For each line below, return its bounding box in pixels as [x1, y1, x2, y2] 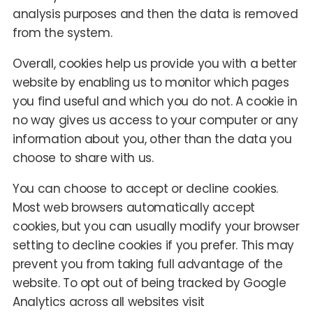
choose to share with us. [12, 149, 154, 166]
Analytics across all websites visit [12, 293, 205, 310]
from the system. [12, 24, 112, 41]
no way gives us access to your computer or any [12, 111, 298, 129]
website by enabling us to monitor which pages [12, 73, 289, 91]
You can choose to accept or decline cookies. [12, 180, 278, 197]
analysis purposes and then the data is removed [12, 5, 298, 22]
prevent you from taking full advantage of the [12, 255, 283, 272]
